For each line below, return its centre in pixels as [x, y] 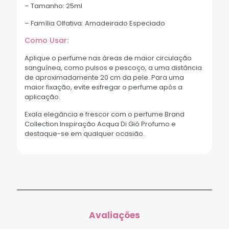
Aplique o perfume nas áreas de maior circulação [108, 58]
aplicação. [42, 97]
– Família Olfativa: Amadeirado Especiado [95, 24]
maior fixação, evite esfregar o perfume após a [104, 87]
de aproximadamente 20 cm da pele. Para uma [104, 78]
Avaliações [114, 215]
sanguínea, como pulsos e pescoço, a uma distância [113, 68]
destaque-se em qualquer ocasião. [85, 134]
